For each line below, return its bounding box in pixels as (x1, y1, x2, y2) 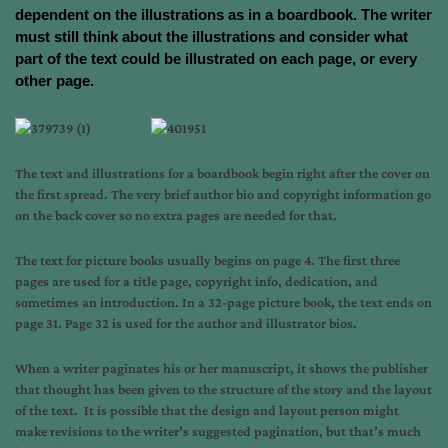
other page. (15, 72, 94, 89)
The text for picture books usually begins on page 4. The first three (15, 251, 400, 268)
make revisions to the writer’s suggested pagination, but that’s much (15, 422, 421, 439)
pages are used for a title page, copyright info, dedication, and (15, 272, 378, 289)
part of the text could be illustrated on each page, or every (15, 50, 417, 67)
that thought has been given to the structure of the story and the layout (15, 380, 432, 397)
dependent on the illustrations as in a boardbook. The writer (15, 6, 432, 23)
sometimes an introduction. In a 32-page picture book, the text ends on (15, 293, 432, 310)
